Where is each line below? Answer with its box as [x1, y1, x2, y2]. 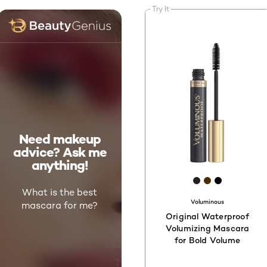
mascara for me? [21, 200, 98, 212]
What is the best [22, 187, 97, 198]
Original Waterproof [166, 211, 249, 222]
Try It [152, 4, 169, 13]
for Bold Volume [175, 235, 240, 246]
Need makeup [18, 131, 101, 148]
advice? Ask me [13, 144, 107, 161]
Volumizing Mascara [165, 223, 250, 234]
